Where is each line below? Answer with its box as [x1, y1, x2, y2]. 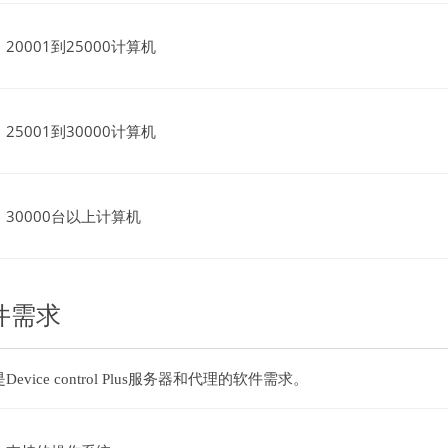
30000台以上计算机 [6, 206, 141, 226]
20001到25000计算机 [6, 36, 156, 56]
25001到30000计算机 [6, 121, 156, 141]
